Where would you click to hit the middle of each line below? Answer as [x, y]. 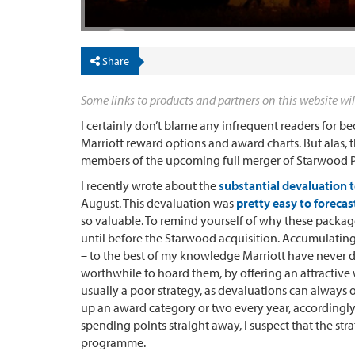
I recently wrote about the [150, 185]
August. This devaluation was [158, 202]
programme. [113, 342]
